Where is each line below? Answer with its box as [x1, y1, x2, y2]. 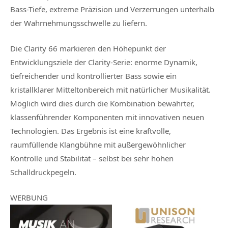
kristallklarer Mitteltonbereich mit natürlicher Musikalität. [10, 84, 211, 95]
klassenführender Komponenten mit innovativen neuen [10, 112, 204, 123]
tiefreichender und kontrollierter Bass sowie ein [10, 71, 177, 81]
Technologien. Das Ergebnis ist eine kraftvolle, [10, 126, 171, 136]
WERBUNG [10, 192, 48, 203]
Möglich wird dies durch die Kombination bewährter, [10, 98, 194, 109]
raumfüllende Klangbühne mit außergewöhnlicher [10, 139, 186, 150]
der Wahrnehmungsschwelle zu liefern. [10, 17, 147, 28]
